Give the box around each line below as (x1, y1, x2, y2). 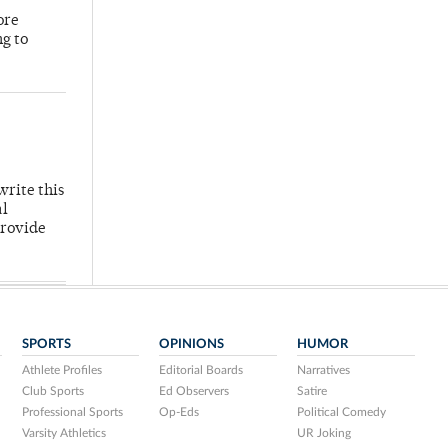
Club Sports (21, 385, 84, 398)
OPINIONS (159, 337, 225, 352)
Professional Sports (21, 406, 123, 419)
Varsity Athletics (21, 427, 106, 440)
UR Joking (297, 427, 352, 440)
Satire (297, 385, 328, 398)
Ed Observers (159, 385, 230, 398)
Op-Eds (159, 406, 200, 419)
